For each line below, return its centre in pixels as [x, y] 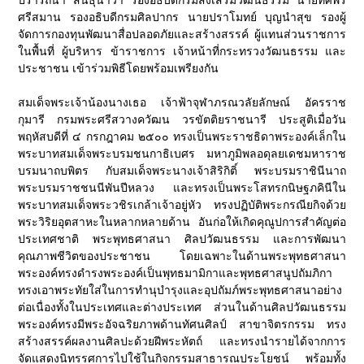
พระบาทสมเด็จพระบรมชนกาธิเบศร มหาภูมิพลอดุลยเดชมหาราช [182, 154]
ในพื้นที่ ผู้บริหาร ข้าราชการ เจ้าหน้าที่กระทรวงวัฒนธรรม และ [182, 51]
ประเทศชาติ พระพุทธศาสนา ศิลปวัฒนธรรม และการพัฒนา [182, 239]
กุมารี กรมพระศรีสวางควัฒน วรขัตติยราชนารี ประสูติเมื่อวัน [182, 119]
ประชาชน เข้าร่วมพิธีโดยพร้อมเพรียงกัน [119, 68]
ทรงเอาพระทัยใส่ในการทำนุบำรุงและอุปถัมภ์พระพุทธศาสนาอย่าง [180, 290]
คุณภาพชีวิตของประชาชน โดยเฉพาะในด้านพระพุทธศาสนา [182, 256]
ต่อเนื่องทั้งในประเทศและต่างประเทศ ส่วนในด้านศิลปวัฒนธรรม [182, 307]
